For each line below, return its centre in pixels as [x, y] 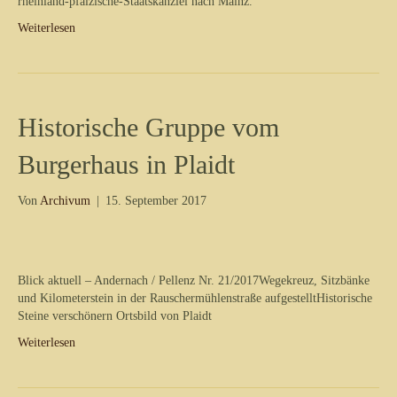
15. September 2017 [156, 200]
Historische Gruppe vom [148, 127]
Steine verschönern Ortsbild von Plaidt [115, 315]
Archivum [65, 200]
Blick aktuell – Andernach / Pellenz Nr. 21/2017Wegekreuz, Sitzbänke [194, 280]
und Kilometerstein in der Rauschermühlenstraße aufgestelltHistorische [195, 298]
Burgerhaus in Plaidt [126, 164]
